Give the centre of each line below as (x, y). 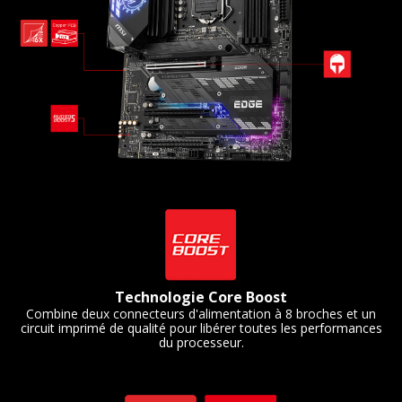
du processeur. (201, 343)
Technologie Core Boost (201, 297)
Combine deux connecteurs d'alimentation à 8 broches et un (201, 314)
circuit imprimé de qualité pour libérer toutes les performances (201, 328)
